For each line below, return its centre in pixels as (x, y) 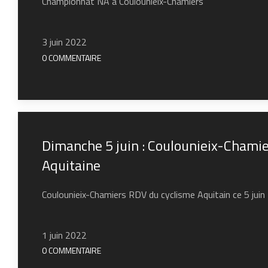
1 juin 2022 (64, 235)
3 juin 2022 (64, 42)
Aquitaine (71, 165)
